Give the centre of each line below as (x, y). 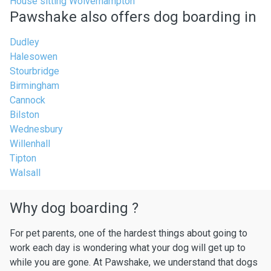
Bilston (24, 115)
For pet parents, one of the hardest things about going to (129, 233)
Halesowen (34, 57)
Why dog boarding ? (74, 208)
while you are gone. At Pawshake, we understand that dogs (134, 262)
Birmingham (34, 86)
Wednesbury (36, 129)
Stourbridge (34, 71)
